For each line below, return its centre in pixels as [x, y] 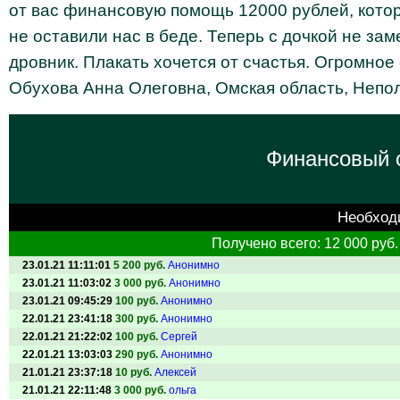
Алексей [175, 372]
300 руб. [138, 319]
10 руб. [135, 372]
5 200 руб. [141, 265]
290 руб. [138, 354]
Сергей [179, 337]
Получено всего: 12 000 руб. [304, 243]
